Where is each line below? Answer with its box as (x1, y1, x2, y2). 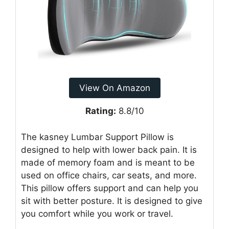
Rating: (85, 106, 116, 117)
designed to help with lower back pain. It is (21, 144, 197, 155)
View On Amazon (79, 83, 150, 94)
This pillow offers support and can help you (21, 182, 198, 193)
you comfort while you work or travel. (21, 208, 173, 219)
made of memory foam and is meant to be (21, 157, 195, 168)
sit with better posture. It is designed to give (21, 195, 202, 206)
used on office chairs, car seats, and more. (21, 170, 197, 180)
